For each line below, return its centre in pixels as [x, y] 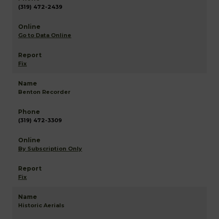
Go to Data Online [45, 35]
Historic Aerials [41, 205]
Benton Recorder [44, 92]
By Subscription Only [50, 149]
